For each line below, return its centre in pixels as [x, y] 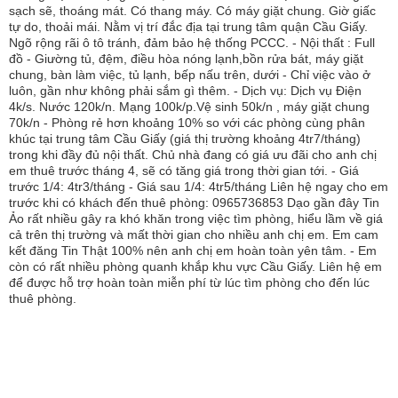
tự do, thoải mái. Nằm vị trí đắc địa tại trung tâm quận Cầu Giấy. [188, 27]
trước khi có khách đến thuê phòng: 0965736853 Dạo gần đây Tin [194, 203]
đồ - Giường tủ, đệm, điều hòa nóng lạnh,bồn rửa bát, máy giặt [186, 59]
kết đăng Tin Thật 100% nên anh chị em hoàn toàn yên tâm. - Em [193, 251]
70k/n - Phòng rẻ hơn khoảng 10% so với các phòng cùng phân [187, 123]
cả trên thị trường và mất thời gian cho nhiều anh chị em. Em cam [194, 235]
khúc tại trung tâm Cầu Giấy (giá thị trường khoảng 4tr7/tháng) [185, 139]
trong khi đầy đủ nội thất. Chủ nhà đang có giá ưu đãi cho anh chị [193, 155]
